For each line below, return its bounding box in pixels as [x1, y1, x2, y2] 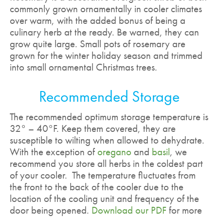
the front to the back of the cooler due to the [10, 181, 183, 194]
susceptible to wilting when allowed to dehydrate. [10, 134, 204, 147]
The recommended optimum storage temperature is [10, 110, 208, 124]
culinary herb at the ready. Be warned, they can [10, 26, 199, 39]
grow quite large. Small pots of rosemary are [10, 37, 185, 51]
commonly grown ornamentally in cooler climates [10, 2, 202, 16]
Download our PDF [91, 204, 169, 217]
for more [169, 204, 202, 217]
